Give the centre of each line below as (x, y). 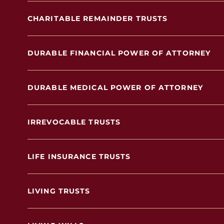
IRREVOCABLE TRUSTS (74, 122)
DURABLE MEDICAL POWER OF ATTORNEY (115, 87)
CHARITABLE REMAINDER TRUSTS (98, 18)
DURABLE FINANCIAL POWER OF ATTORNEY (119, 53)
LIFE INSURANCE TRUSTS (79, 156)
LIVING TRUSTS (59, 191)
